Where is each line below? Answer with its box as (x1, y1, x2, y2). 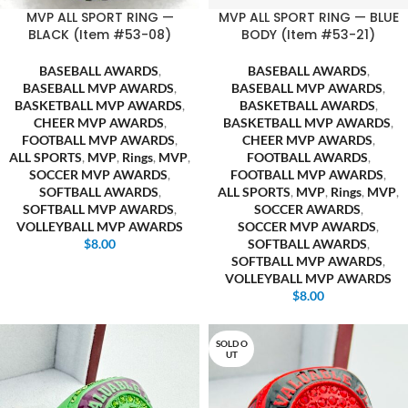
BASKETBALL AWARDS (239, 97, 375, 113)
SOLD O (215, 338, 248, 349)
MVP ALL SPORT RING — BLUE (218, 8, 399, 26)
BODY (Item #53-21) (241, 25, 375, 44)
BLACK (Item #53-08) (28, 25, 171, 44)
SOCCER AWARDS (253, 201, 361, 217)
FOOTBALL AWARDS (246, 149, 368, 165)
